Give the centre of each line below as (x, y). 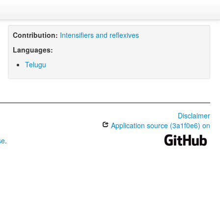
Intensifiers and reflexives (99, 35)
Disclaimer (194, 115)
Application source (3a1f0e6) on (159, 125)
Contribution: (35, 35)
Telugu (35, 64)
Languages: (33, 50)
